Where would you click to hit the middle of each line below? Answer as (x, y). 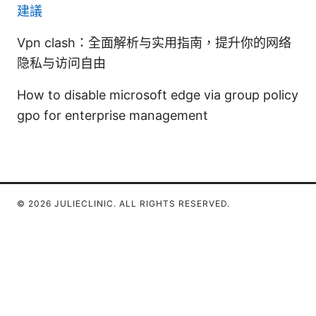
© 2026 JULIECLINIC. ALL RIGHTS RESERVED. (123, 204)
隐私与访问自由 (61, 63)
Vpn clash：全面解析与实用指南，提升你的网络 (154, 43)
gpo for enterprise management (113, 116)
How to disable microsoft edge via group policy (158, 95)
